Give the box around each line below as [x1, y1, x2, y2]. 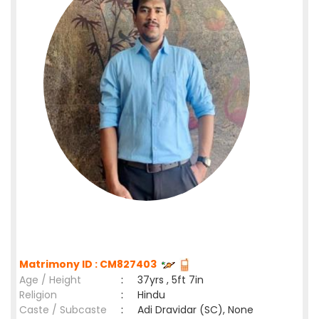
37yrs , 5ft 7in [137, 273, 204, 287]
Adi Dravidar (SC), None [137, 303, 253, 317]
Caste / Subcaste [19, 303, 107, 317]
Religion [19, 288, 57, 302]
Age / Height [19, 273, 81, 287]
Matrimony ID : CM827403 [19, 257, 161, 271]
